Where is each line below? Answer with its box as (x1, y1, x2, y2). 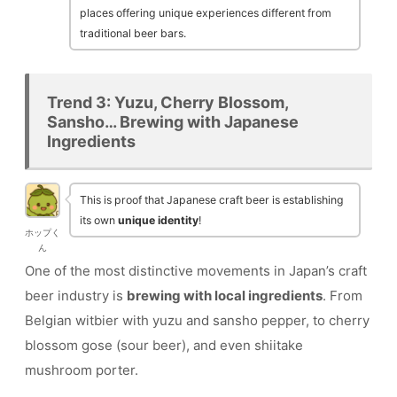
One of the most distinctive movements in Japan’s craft (25, 262, 367, 280)
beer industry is (25, 287, 127, 305)
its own (80, 214, 118, 228)
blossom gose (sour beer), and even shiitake (25, 337, 303, 354)
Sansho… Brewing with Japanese (47, 112, 299, 131)
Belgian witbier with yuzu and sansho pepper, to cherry (25, 312, 370, 330)
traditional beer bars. (80, 26, 186, 40)
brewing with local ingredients (127, 287, 323, 305)
